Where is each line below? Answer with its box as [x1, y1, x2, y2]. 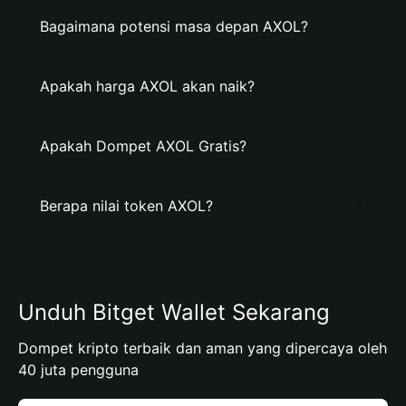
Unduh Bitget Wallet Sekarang [18, 299, 330, 325]
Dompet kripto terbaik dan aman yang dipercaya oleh [18, 339, 387, 357]
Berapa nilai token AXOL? [40, 197, 213, 215]
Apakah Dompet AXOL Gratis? [40, 137, 246, 155]
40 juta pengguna [18, 361, 139, 379]
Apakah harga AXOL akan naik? [40, 77, 255, 95]
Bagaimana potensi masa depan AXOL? [40, 17, 308, 35]
